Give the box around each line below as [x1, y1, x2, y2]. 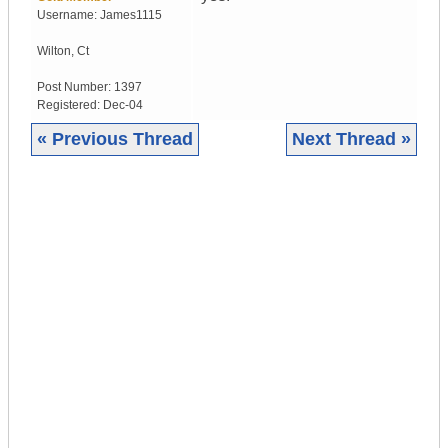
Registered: [37, 98, 103, 113]
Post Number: [37, 80, 114, 95]
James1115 [100, 8, 162, 23]
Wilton [37, 44, 71, 59]
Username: [37, 8, 100, 23]
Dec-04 [103, 98, 143, 113]
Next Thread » [292, 129, 411, 150]
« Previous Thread [37, 129, 193, 150]
